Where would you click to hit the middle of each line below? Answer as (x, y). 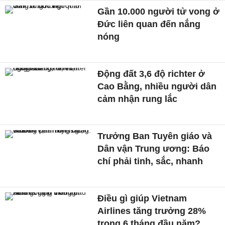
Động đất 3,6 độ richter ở (151, 74)
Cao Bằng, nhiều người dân (157, 87)
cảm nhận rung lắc (138, 99)
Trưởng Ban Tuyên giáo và (155, 136)
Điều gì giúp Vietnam (142, 198)
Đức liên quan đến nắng (149, 24)
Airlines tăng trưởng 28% (152, 211)
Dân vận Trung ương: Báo (154, 148)
